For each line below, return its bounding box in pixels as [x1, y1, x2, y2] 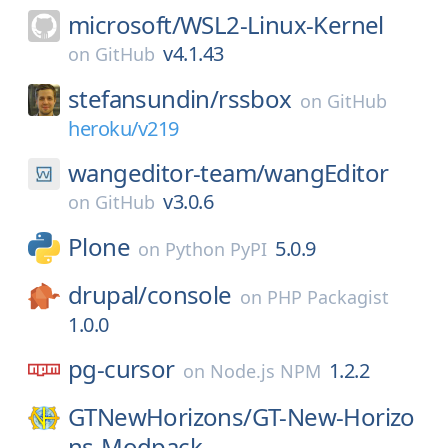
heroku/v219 [68, 115, 179, 142]
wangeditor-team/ [68, 156, 265, 189]
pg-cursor [68, 352, 175, 385]
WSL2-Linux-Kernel [180, 8, 384, 41]
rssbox [218, 82, 292, 115]
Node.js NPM [209, 359, 321, 383]
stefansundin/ [68, 82, 219, 115]
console [146, 278, 232, 311]
